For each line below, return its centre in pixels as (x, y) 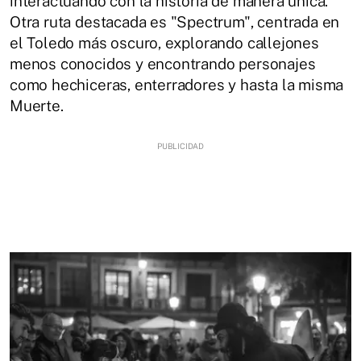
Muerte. (37, 105)
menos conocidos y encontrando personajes (163, 63)
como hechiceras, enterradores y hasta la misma (177, 84)
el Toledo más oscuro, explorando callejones (164, 42)
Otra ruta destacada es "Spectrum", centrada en (175, 21)
